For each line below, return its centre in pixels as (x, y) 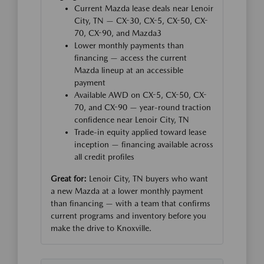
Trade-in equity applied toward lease (140, 132)
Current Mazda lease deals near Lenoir (144, 9)
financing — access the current (131, 58)
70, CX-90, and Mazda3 (118, 33)
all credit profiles (104, 157)
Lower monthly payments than (129, 46)
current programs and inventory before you (128, 216)
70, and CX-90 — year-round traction (143, 108)
